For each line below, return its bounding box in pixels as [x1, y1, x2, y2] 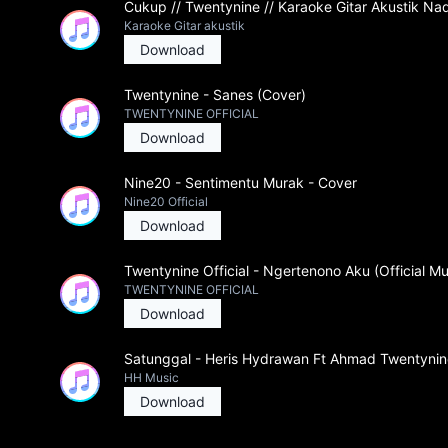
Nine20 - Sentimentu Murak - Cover [124, 174, 357, 191]
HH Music [124, 370, 179, 385]
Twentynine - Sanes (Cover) [124, 86, 306, 103]
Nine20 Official [124, 194, 208, 209]
